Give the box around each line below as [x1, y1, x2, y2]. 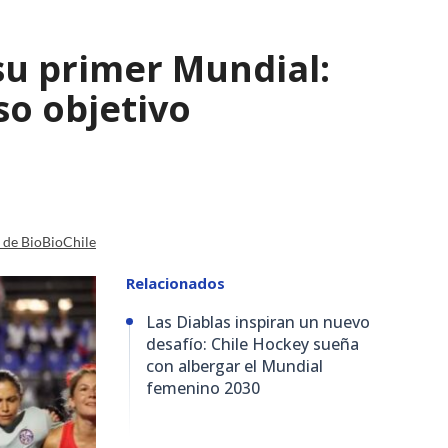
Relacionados [126, 272, 225, 293]
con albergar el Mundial [146, 354, 323, 377]
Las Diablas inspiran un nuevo [146, 310, 370, 333]
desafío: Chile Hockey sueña [146, 332, 359, 355]
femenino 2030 [146, 376, 260, 399]
